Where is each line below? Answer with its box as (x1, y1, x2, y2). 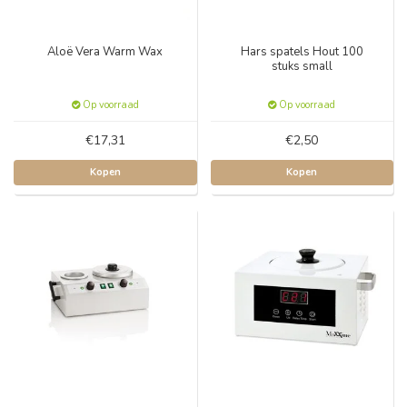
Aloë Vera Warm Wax (47, 44, 164, 60)
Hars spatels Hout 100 (240, 44, 363, 60)
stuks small (271, 58, 333, 74)
